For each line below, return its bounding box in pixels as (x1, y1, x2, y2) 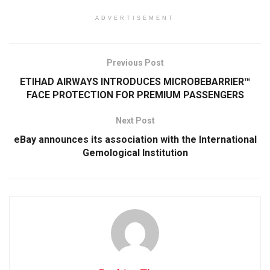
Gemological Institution (82, 146, 188, 159)
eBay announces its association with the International (13, 133, 257, 145)
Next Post (115, 115, 155, 125)
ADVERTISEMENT (95, 14, 175, 21)
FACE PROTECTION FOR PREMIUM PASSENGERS (26, 89, 244, 101)
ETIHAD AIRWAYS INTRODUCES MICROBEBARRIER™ (20, 75, 250, 87)
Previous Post (106, 57, 164, 67)
